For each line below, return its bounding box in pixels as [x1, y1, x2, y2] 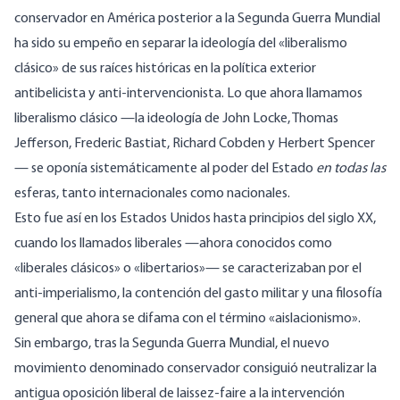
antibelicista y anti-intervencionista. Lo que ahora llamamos [14, 87, 362, 102]
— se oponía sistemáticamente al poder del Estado [14, 162, 316, 177]
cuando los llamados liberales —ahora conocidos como [14, 237, 332, 252]
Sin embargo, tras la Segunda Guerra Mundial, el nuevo [14, 337, 329, 352]
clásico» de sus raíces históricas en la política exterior [14, 62, 316, 77]
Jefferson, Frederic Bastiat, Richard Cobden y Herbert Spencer [14, 137, 375, 152]
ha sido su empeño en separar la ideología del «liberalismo [14, 37, 347, 52]
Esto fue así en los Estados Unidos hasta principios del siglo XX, [14, 212, 376, 227]
